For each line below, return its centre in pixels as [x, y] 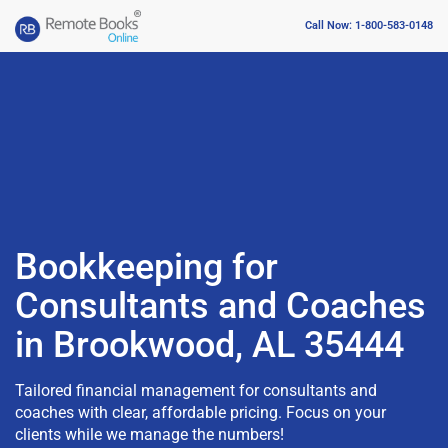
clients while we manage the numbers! [149, 434]
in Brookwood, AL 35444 [209, 344]
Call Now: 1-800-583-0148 [369, 26]
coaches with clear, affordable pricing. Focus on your [200, 412]
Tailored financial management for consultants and [196, 390]
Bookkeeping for [146, 266]
